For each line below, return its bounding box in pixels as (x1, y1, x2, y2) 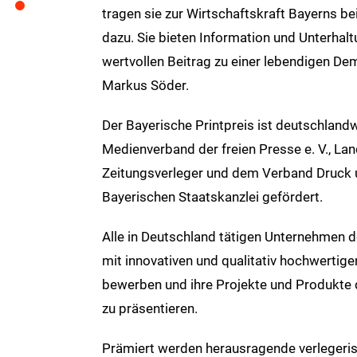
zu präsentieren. (101, 300, 198, 316)
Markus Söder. (101, 76, 189, 93)
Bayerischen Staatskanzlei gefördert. (101, 188, 323, 205)
